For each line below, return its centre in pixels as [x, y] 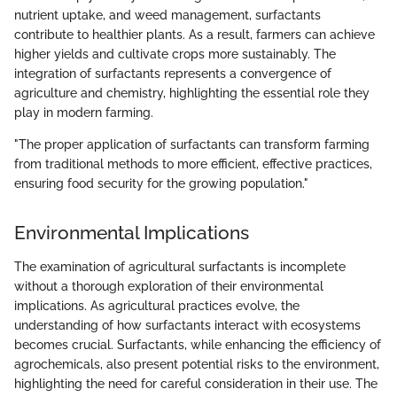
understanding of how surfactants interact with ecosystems [187, 325]
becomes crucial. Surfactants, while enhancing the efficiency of [198, 344]
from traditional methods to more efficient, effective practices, [193, 164]
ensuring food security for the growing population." [161, 184]
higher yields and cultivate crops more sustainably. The [175, 54]
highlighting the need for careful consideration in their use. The [196, 383]
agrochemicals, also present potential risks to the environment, [197, 364]
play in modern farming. [84, 113]
